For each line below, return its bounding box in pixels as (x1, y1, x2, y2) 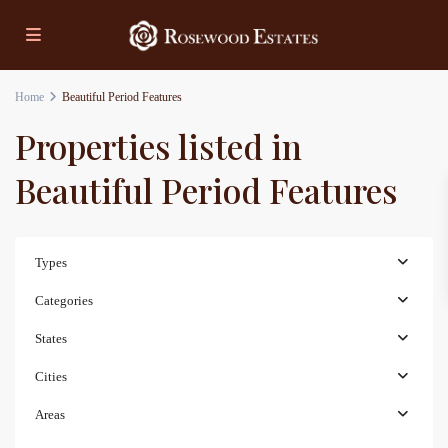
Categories (35, 293, 93, 308)
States (35, 331, 67, 346)
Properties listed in (15, 123, 302, 169)
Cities (35, 369, 67, 384)
